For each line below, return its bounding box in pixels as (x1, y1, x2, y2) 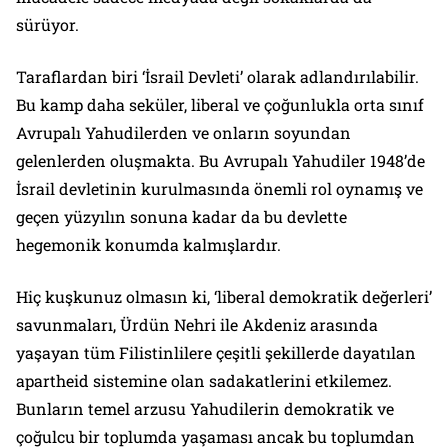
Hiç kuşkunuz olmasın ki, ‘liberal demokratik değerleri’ (16, 285, 432, 307)
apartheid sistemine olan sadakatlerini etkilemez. (16, 369, 392, 391)
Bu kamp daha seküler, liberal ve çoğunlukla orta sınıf (16, 93, 424, 115)
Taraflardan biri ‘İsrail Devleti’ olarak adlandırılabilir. (16, 65, 419, 87)
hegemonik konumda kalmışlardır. (16, 233, 285, 255)
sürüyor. (16, 13, 79, 35)
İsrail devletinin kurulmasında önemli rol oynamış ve (16, 177, 423, 199)
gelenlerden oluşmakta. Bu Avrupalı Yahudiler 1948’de (16, 149, 425, 171)
